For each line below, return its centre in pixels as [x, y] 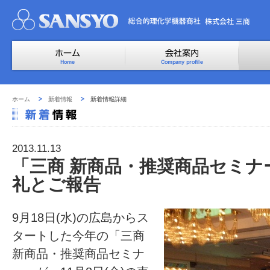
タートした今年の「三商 [78, 236]
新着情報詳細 [108, 99]
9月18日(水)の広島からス [80, 218]
